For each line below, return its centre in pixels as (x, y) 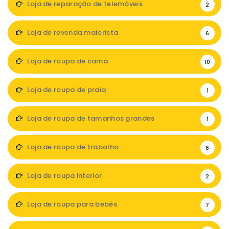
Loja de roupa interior (64, 176)
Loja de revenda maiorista (72, 33)
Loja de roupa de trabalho (72, 147)
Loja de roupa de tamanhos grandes (90, 119)
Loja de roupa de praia (66, 90)
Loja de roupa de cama (66, 61)
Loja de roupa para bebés (71, 204)
